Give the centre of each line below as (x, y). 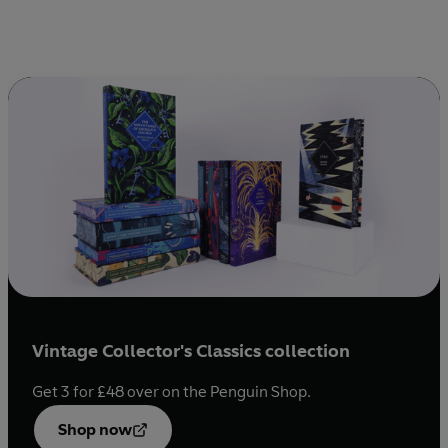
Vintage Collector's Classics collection (191, 350)
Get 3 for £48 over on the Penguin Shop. (171, 391)
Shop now (95, 429)
